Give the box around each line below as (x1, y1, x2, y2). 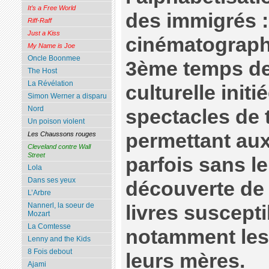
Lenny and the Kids (27, 235, 91, 244)
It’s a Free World (27, 4, 76, 12)
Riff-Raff (27, 17, 52, 25)
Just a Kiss (27, 29, 60, 37)
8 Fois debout (27, 247, 72, 256)
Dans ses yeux (27, 176, 76, 185)
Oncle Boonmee (27, 54, 80, 63)
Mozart (27, 210, 50, 219)
